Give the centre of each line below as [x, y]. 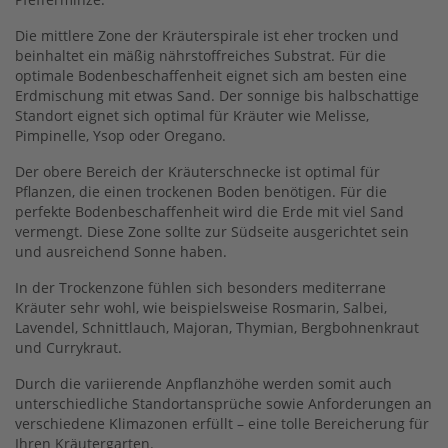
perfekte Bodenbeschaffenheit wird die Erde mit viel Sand [209, 211]
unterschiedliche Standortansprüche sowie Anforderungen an [223, 403]
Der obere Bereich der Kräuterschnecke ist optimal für [197, 171]
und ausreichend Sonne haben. [121, 251]
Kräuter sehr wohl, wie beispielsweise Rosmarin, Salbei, [201, 307]
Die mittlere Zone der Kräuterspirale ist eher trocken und [207, 35]
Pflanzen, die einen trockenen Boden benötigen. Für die [201, 191]
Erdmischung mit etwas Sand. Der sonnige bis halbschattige [217, 95]
